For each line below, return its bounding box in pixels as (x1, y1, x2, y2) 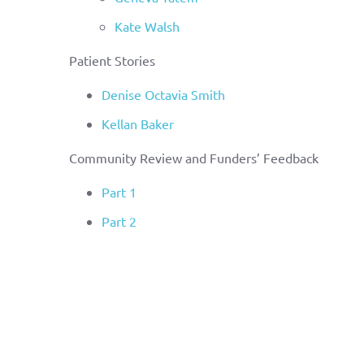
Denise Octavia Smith (101, 85, 225, 102)
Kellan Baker (101, 115, 174, 132)
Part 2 (101, 212, 136, 229)
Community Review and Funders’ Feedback (68, 149, 318, 166)
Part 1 (101, 183, 136, 200)
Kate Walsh (114, 17, 180, 34)
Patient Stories (68, 51, 155, 68)
